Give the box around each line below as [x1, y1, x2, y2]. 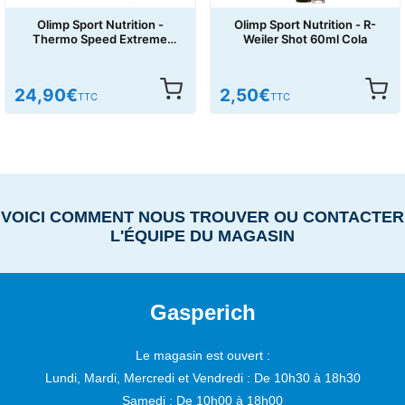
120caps [76, 45, 125, 61]
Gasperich [149, 299, 256, 325]
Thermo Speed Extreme [33, 31, 168, 46]
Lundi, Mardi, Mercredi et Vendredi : [44, 370, 254, 385]
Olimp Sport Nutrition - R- [233, 16, 376, 32]
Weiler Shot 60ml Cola [242, 31, 367, 46]
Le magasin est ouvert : [135, 347, 270, 363]
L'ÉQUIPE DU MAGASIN [110, 226, 295, 245]
